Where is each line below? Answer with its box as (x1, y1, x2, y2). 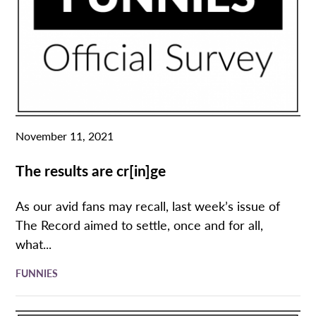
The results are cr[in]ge (16, 159, 166, 181)
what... (16, 235, 52, 253)
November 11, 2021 (16, 128, 114, 145)
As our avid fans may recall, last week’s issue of (16, 197, 281, 215)
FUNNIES (16, 266, 59, 281)
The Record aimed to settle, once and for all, (16, 216, 264, 234)
